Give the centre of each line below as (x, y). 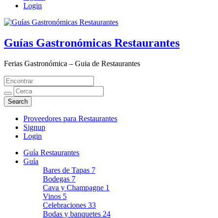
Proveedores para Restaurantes (70, 118)
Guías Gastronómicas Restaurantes (92, 43)
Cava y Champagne (74, 187)
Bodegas (57, 179)
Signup (34, 127)
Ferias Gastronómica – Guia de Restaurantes (72, 63)
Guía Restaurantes (51, 152)
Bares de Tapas (67, 170)
